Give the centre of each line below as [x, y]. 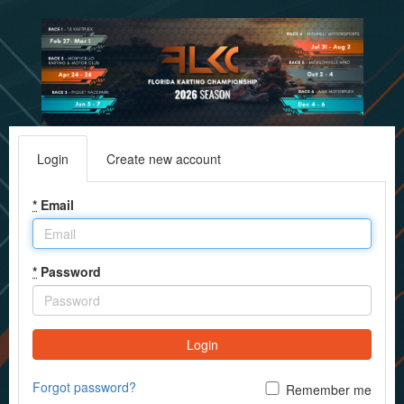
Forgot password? [84, 387]
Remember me [329, 390]
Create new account [164, 159]
